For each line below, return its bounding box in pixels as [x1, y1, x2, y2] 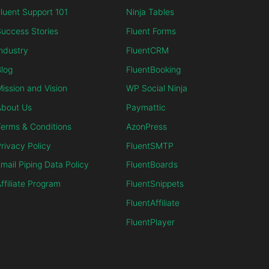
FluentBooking [126, 64, 181, 74]
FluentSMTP [126, 140, 174, 151]
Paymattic [126, 102, 166, 113]
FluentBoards [126, 159, 178, 170]
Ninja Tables [126, 7, 174, 17]
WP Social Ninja [126, 83, 187, 94]
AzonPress [126, 121, 167, 131]
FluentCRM [126, 44, 169, 55]
